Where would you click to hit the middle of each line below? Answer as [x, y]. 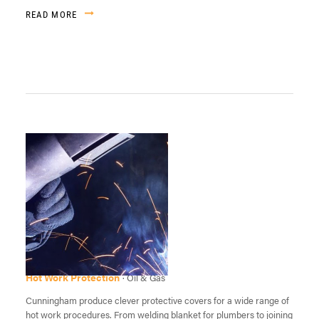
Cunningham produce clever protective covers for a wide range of [157, 300]
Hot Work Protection [72, 277]
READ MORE [51, 15]
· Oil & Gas [143, 278]
